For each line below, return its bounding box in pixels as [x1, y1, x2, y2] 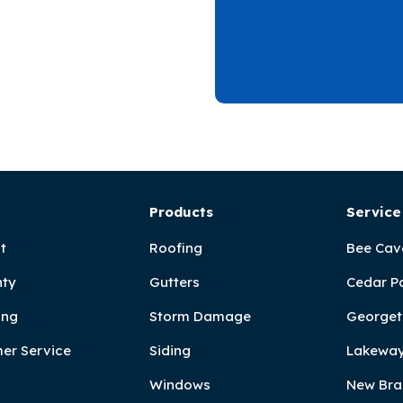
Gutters [148, 273, 200, 291]
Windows [148, 376, 210, 393]
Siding [148, 342, 191, 359]
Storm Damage [148, 308, 251, 325]
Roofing [148, 239, 202, 256]
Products [148, 203, 213, 220]
